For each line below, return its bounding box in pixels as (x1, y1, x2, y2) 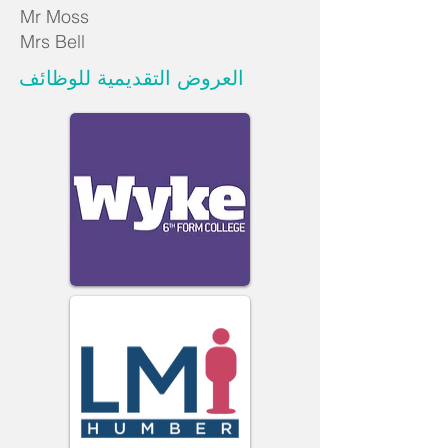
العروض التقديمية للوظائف (19, 66, 244, 90)
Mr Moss (20, 5, 89, 28)
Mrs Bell (20, 30, 90, 53)
